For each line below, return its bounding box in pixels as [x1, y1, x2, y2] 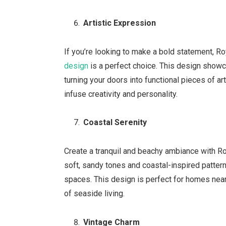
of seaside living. [64, 189, 125, 199]
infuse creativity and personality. [64, 89, 178, 99]
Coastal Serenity [83, 118, 147, 128]
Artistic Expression [83, 18, 156, 28]
